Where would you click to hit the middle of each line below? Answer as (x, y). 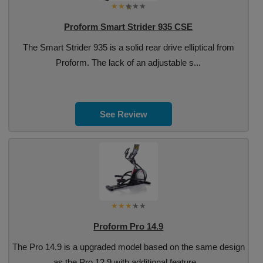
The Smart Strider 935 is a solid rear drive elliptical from (128, 47)
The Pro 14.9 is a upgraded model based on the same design (128, 247)
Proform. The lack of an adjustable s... (129, 63)
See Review (124, 114)
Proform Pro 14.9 (129, 226)
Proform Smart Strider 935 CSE (129, 27)
